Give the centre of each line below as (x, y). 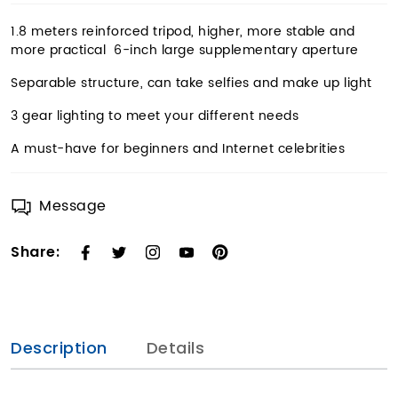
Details (175, 348)
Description (59, 348)
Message (73, 206)
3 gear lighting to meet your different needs (155, 116)
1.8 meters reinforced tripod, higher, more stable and (183, 32)
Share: (35, 252)
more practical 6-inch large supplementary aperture (185, 50)
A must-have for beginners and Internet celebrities (178, 149)
